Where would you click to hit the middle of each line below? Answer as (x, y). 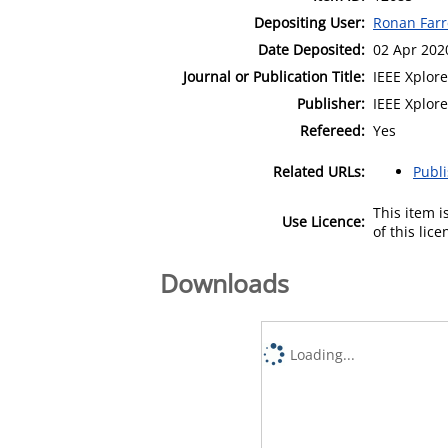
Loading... (323, 354)
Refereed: (332, 130)
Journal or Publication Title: (274, 76)
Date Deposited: (311, 49)
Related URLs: (319, 171)
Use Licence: (323, 221)
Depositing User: (309, 22)
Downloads (224, 282)
